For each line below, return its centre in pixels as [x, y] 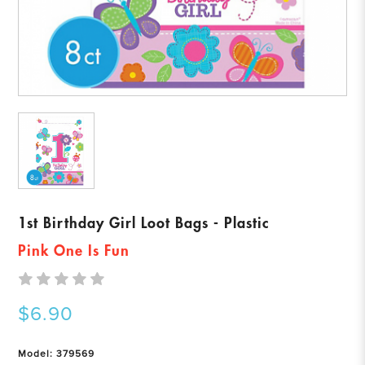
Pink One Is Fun [74, 251]
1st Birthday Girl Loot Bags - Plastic [144, 223]
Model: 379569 [57, 354]
